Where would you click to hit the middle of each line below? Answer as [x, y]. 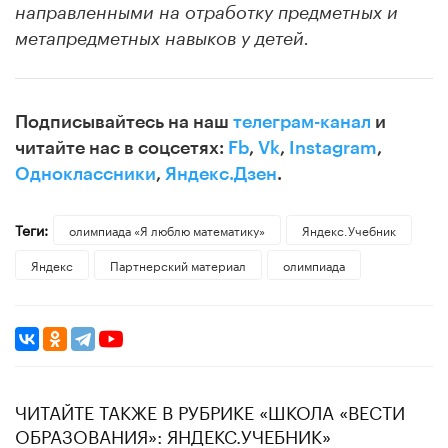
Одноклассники [85, 173]
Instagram [333, 147]
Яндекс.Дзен [221, 173]
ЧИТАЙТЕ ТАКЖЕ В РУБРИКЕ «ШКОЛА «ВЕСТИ [210, 409]
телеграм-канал [302, 121]
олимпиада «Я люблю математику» [166, 229]
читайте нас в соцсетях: [121, 147]
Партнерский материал [177, 264]
